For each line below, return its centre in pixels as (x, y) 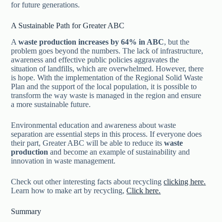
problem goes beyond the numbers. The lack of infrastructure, (107, 51)
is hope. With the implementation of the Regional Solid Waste (107, 77)
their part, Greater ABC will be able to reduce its (88, 143)
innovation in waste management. (63, 161)
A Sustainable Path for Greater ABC (68, 25)
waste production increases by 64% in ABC (91, 42)
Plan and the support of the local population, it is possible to (104, 86)
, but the (177, 42)
